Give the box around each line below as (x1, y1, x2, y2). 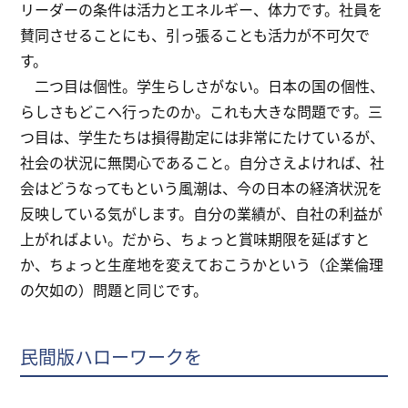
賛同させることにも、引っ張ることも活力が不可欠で (20, 24, 371, 46)
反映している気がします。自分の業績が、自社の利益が (20, 202, 383, 225)
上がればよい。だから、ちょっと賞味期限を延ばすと (20, 228, 371, 250)
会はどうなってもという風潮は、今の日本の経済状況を (20, 177, 383, 199)
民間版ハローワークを (20, 343, 203, 371)
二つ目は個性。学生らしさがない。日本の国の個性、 (20, 75, 385, 97)
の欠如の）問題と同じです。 (20, 279, 209, 301)
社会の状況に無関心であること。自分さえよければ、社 (20, 151, 385, 174)
